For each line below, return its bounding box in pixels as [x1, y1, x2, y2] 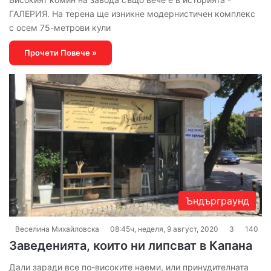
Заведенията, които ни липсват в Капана [9, 238, 252, 253]
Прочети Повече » [24, 48, 97, 58]
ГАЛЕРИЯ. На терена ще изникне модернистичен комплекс [9, 8, 255, 19]
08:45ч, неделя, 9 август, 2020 [110, 224, 218, 234]
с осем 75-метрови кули [9, 22, 111, 33]
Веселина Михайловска [15, 224, 99, 234]
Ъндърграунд [185, 195, 249, 207]
